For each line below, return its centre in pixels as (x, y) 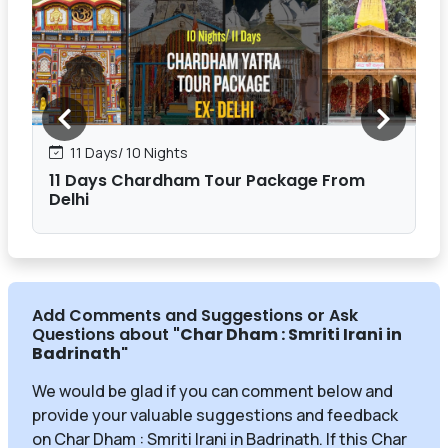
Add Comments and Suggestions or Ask (195, 315)
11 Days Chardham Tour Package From (207, 180)
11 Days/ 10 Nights (127, 152)
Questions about (102, 334)
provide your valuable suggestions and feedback (215, 414)
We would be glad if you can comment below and (212, 390)
